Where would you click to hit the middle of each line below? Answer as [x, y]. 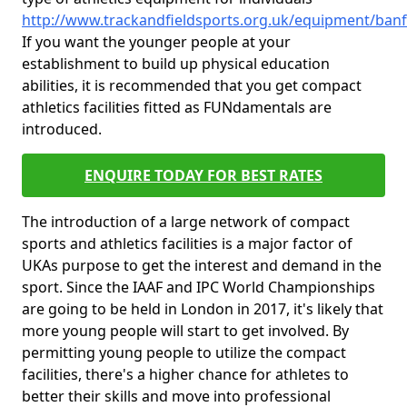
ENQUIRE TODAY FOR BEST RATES [203, 175]
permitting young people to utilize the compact [184, 352]
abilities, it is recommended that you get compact [192, 85]
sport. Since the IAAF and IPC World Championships [199, 287]
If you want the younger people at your [156, 42]
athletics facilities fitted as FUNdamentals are [177, 107]
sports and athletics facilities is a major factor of [187, 243]
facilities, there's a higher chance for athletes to [185, 374]
